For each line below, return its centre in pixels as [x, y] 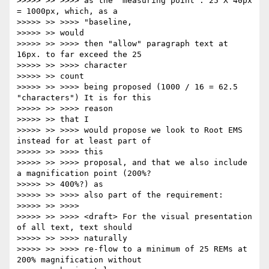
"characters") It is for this [84, 98]
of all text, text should [74, 228]
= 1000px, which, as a [67, 11]
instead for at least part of [84, 141]
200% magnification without [79, 260]
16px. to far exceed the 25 [79, 55]
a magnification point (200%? [84, 174]
